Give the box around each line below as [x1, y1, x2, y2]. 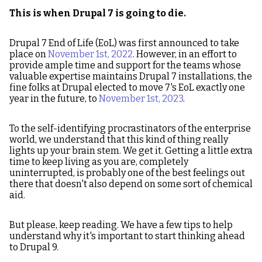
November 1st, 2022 [48, 49, 133, 60]
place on [9, 49, 48, 60]
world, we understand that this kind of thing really [9, 134, 228, 145]
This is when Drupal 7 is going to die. [9, 8, 186, 19]
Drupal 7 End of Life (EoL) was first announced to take [9, 37, 239, 49]
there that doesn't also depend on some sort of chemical [9, 178, 253, 189]
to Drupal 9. [9, 242, 58, 253]
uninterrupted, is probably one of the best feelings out [9, 167, 245, 178]
